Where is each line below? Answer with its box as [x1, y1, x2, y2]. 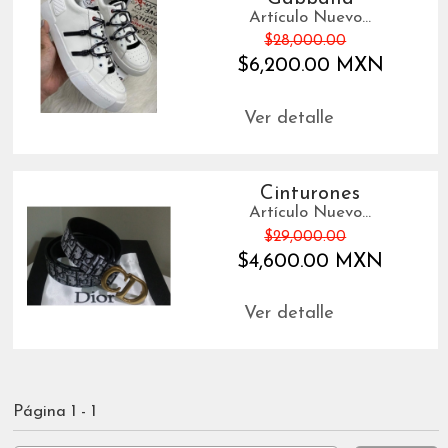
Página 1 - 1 [13, 402, 97, 420]
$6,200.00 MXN [236, 56, 384, 77]
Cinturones [260, 184, 361, 205]
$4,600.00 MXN [237, 251, 384, 272]
